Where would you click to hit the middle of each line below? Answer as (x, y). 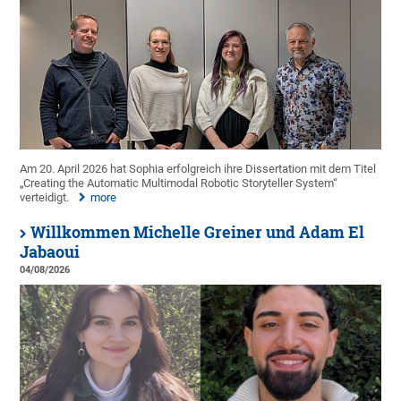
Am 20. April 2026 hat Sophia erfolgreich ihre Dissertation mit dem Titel (198, 169)
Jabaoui (50, 252)
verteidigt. (45, 198)
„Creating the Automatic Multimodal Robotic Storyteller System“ (179, 183)
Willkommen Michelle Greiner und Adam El (198, 233)
